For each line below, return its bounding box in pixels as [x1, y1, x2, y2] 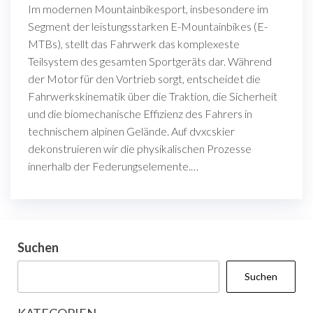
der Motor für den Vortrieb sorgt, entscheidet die [28, 71, 261, 85]
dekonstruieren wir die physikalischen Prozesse [28, 141, 252, 155]
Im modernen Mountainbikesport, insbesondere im [28, 1, 268, 15]
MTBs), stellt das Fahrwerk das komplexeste [28, 36, 240, 50]
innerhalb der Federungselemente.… [28, 159, 198, 173]
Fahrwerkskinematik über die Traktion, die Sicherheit [28, 89, 277, 103]
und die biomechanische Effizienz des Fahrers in [28, 106, 252, 120]
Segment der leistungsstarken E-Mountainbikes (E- [28, 19, 268, 33]
